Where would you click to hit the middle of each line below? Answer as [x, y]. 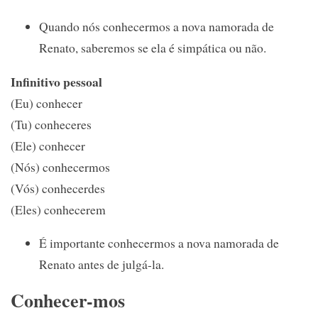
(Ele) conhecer [48, 145]
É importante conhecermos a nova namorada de [159, 243]
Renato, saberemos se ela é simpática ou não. [153, 48]
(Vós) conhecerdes [58, 188]
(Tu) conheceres [51, 124]
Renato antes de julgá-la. [102, 264]
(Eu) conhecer [46, 103]
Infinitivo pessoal [56, 81]
